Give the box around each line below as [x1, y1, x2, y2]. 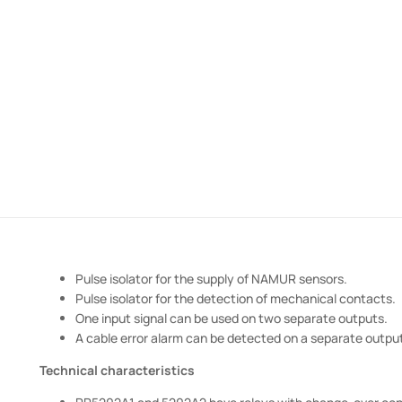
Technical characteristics [39, 361, 195, 379]
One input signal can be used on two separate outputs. [74, 309, 388, 327]
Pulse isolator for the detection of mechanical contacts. [74, 289, 396, 307]
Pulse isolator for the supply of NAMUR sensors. [74, 269, 347, 287]
